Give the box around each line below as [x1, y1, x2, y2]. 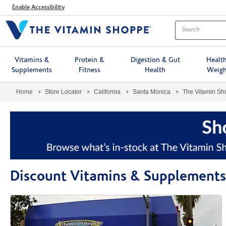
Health [145, 66, 166, 74]
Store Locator [45, 88, 82, 95]
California [94, 88, 121, 95]
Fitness [78, 66, 100, 74]
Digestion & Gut [130, 56, 180, 64]
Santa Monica [133, 88, 171, 95]
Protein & [75, 56, 104, 64]
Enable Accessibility [12, 4, 65, 11]
